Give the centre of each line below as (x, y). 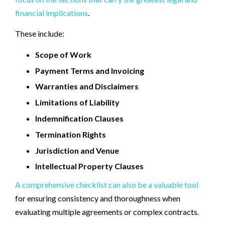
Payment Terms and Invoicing (90, 70)
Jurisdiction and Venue (77, 150)
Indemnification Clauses (79, 118)
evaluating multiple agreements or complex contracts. (107, 211)
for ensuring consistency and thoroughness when (98, 198)
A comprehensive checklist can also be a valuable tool (107, 184)
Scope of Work (63, 54)
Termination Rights (71, 134)
